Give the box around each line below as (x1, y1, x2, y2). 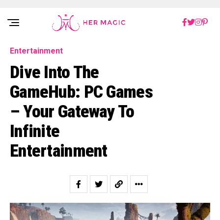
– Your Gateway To (10, 101, 134, 122)
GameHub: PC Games (10, 82, 153, 102)
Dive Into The (10, 62, 99, 82)
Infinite (10, 121, 60, 141)
